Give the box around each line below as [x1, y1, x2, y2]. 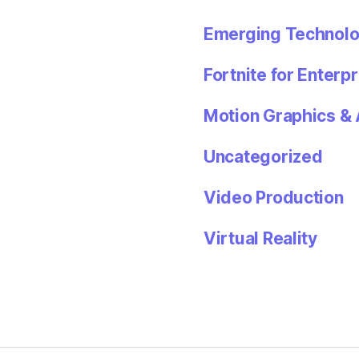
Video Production [204, 187, 344, 208]
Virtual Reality [204, 228, 317, 248]
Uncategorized [204, 146, 323, 167]
